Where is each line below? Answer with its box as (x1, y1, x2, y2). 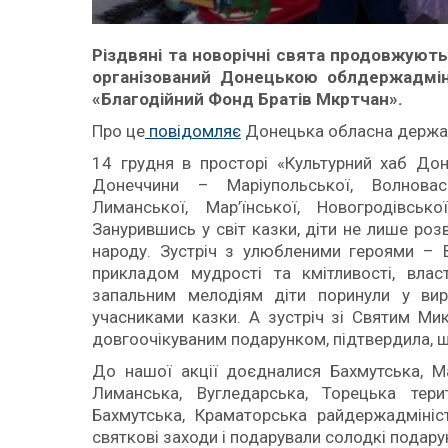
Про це (92, 121, 145, 141)
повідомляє (145, 121, 241, 141)
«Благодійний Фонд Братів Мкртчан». (92, 89, 407, 109)
